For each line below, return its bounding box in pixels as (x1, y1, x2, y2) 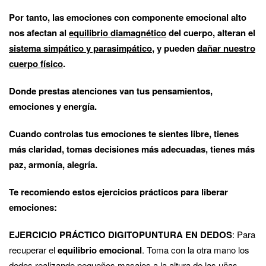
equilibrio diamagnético (69, 26, 166, 39)
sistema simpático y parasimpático (9, 41, 152, 55)
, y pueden (152, 41, 197, 55)
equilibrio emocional (58, 243, 142, 256)
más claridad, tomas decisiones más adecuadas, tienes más (9, 142, 255, 156)
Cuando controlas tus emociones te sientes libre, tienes (9, 126, 239, 140)
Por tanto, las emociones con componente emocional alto (9, 10, 246, 24)
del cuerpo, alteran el (166, 26, 255, 39)
